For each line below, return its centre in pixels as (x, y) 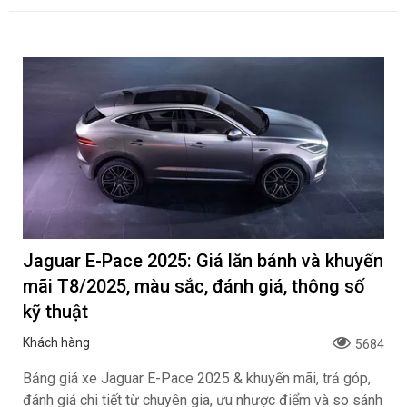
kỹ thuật (55, 312)
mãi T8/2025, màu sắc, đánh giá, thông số (194, 286)
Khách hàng (56, 342)
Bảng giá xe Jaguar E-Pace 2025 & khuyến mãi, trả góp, (197, 378)
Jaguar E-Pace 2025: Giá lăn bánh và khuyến (203, 261)
